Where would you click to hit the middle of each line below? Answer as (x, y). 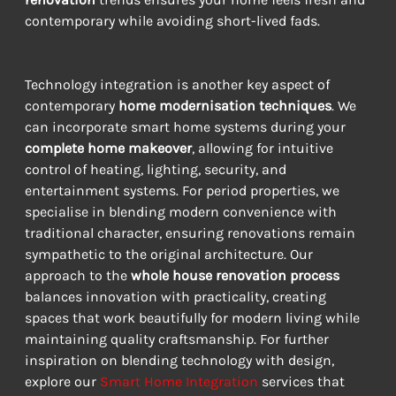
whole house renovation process (235, 276)
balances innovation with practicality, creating (177, 297)
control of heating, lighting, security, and (157, 170)
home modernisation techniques (225, 106)
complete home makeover (108, 148)
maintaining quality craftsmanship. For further (178, 339)
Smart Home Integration (179, 382)
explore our (62, 382)
